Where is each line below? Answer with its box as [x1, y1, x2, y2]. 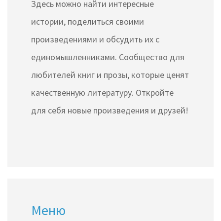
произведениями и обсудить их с [31, 33, 159, 45]
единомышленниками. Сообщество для [31, 51, 184, 63]
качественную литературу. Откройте [31, 86, 174, 98]
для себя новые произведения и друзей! [31, 104, 188, 116]
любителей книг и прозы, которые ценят [31, 69, 189, 80]
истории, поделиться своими [31, 15, 144, 27]
